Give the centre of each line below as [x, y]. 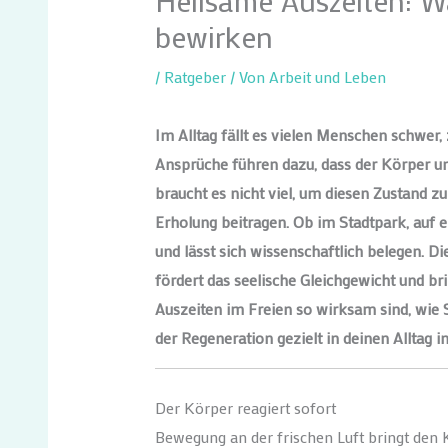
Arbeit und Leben [327, 76]
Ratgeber [194, 76]
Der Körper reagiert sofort [245, 407]
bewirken [213, 36]
